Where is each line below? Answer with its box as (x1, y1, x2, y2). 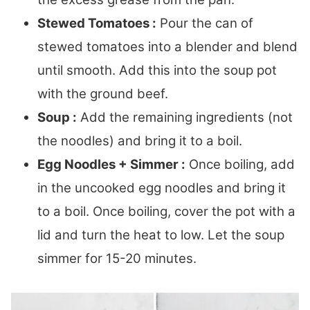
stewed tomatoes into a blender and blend (37, 39, 298, 55)
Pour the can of (156, 15, 253, 32)
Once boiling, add (185, 156, 295, 173)
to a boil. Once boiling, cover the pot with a (37, 203, 295, 220)
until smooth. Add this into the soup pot (37, 62, 277, 79)
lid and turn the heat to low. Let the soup (37, 227, 284, 244)
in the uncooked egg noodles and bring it (37, 180, 286, 197)
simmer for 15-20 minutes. (37, 250, 200, 267)
